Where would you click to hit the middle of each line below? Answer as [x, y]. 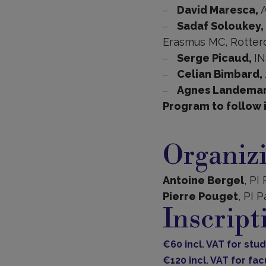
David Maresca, [218, 9]
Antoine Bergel [203, 180]
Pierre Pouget [200, 196]
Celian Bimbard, [221, 74]
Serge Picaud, [215, 58]
